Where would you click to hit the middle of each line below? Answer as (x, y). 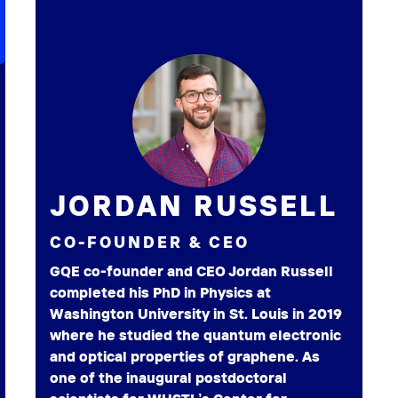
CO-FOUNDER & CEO (150, 242)
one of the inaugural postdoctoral (168, 378)
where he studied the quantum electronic (195, 335)
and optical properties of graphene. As (185, 356)
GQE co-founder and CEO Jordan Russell (191, 271)
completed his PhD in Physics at (160, 292)
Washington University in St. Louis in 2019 (196, 314)
